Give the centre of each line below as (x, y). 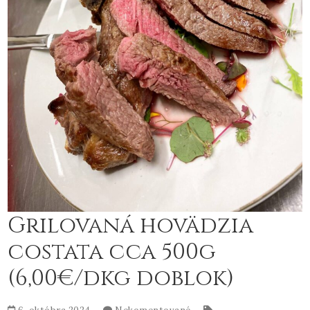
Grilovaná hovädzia (131, 226)
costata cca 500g (112, 252)
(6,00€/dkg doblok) (121, 278)
